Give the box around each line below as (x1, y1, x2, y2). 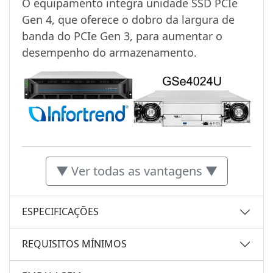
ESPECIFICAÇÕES (22, 205, 99, 219)
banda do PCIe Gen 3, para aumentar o (22, 29, 222, 44)
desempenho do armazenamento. (22, 45, 197, 60)
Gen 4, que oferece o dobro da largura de (22, 12, 235, 27)
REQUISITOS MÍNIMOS (22, 237, 127, 251)
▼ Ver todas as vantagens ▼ (55, 162, 218, 179)
